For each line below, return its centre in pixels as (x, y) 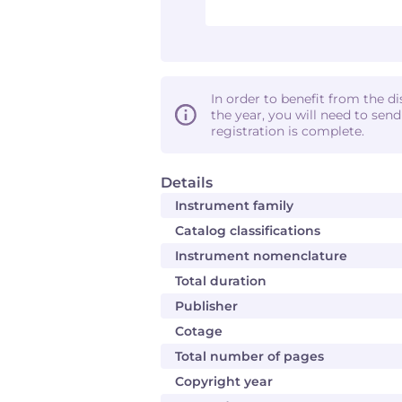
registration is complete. (288, 131)
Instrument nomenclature (261, 256)
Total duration (221, 281)
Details (187, 183)
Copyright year (224, 381)
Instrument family (234, 205)
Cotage (199, 331)
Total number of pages (249, 356)
